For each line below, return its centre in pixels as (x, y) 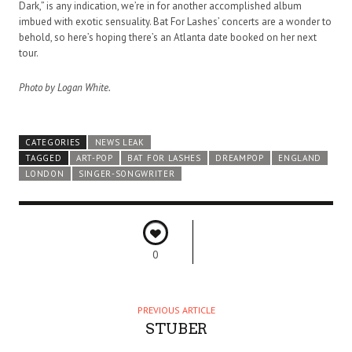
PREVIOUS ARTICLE (176, 310)
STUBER (176, 329)
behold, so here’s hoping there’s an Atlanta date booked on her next (168, 37)
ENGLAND (300, 158)
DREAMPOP (240, 158)
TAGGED (44, 158)
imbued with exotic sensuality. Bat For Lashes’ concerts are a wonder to (175, 21)
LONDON (45, 173)
